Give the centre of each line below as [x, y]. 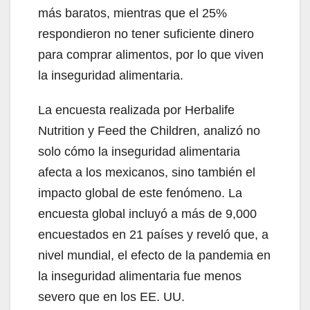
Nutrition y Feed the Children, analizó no [149, 130]
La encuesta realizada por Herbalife [136, 110]
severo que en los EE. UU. [111, 297]
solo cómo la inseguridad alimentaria [139, 151]
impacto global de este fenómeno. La [140, 193]
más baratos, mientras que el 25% [133, 13]
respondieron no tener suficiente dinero [146, 34]
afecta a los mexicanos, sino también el [147, 172]
